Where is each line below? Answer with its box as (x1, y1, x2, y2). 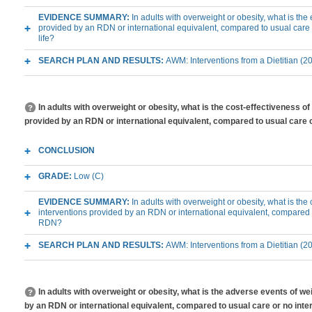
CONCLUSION (38, 146, 95, 155)
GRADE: (38, 171, 74, 181)
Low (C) (74, 171, 104, 181)
